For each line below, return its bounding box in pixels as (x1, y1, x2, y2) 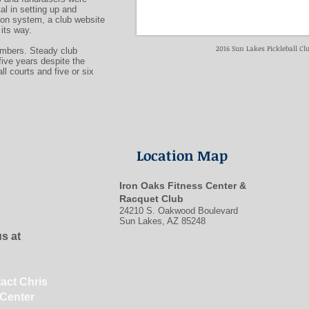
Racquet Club (119, 193, 183, 204)
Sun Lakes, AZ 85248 (119, 216, 206, 226)
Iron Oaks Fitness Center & (119, 180, 246, 191)
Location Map (137, 146, 228, 165)
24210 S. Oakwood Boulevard (119, 206, 238, 216)
